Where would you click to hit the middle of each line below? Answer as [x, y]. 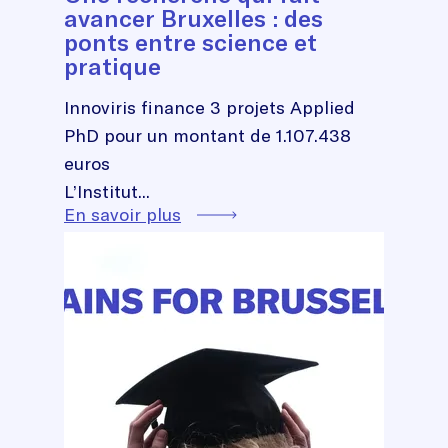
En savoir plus [122, 214]
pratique [112, 65]
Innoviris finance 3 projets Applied [209, 107]
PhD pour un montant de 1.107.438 [207, 135]
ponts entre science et [190, 41]
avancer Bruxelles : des [193, 17]
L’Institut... [107, 191]
